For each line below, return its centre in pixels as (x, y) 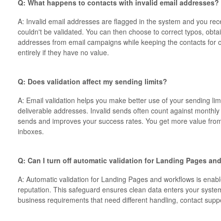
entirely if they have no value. (63, 52)
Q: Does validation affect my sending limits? (92, 81)
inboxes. (31, 131)
